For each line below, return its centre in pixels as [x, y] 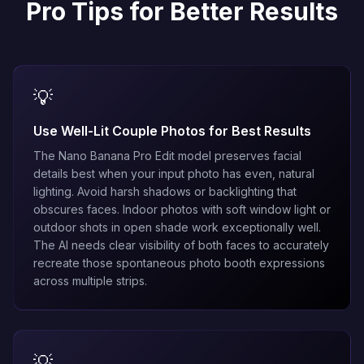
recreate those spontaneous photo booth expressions [179, 263]
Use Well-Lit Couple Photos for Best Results [172, 131]
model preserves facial [238, 156]
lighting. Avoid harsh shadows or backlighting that [165, 191]
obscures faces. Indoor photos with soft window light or [182, 209]
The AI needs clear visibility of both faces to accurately [181, 245]
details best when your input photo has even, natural [174, 173]
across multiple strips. [90, 281]
